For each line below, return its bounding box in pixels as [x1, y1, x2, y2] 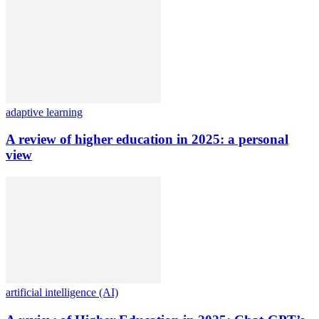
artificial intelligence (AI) [6, 286, 118, 298]
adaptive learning [6, 105, 83, 118]
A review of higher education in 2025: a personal [6, 132, 288, 147]
